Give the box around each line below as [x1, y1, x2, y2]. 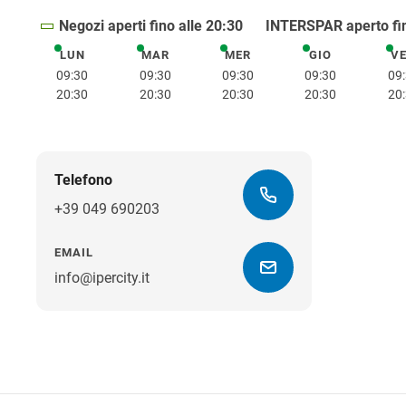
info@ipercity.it [54, 268, 150, 286]
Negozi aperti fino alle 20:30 [58, 17, 243, 34]
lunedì [71, 49, 111, 66]
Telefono [54, 170, 112, 188]
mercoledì [237, 49, 300, 66]
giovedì [319, 49, 366, 66]
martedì [153, 49, 203, 66]
